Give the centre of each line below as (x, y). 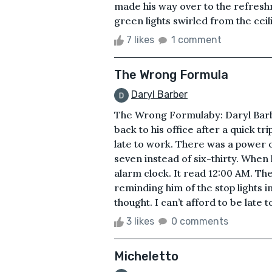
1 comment (196, 39)
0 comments (200, 221)
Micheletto (146, 256)
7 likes (140, 39)
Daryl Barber (159, 94)
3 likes (140, 221)
